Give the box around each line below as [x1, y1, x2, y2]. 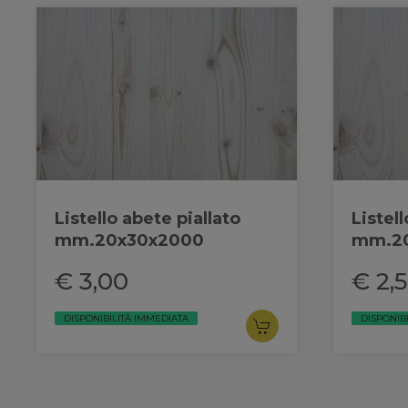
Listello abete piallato [55, 208, 240, 229]
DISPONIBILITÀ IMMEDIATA [64, 311, 189, 324]
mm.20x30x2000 [55, 229, 204, 250]
